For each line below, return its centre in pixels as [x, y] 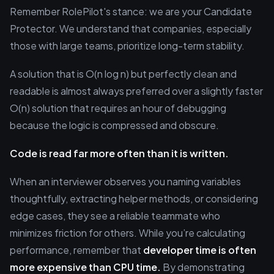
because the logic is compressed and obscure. [114, 125]
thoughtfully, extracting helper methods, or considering [134, 198]
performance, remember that [76, 250]
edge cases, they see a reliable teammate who [115, 216]
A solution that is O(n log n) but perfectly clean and [123, 74]
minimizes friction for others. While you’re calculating [128, 233]
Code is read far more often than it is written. [119, 153]
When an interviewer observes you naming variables [125, 181]
